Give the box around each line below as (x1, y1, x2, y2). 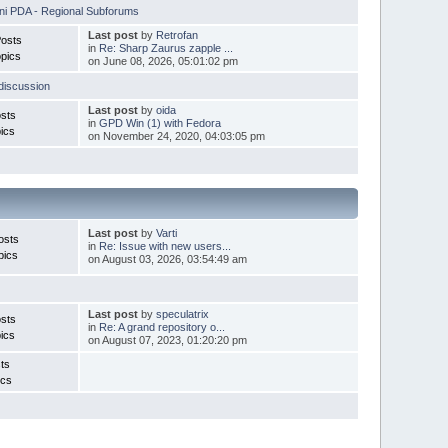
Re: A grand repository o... (98, 320, 225, 333)
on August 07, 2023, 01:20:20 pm (87, 333, 247, 346)
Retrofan (155, 28, 198, 41)
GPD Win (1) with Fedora (98, 116, 221, 129)
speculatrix (155, 307, 209, 320)
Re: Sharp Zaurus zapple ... (98, 41, 233, 54)
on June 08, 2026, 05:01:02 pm (87, 54, 238, 67)
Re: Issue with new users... (98, 239, 231, 252)
